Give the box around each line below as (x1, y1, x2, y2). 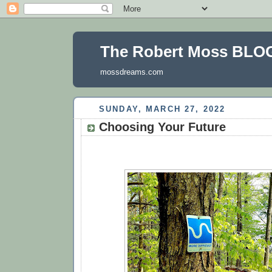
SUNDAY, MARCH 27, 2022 (99, 104, 226, 114)
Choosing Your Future (99, 120, 226, 134)
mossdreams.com (100, 67, 163, 76)
